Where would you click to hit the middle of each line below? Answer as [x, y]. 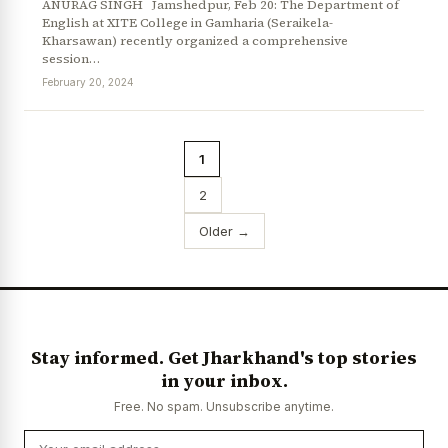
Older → [224, 231]
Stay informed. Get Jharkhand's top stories [224, 357]
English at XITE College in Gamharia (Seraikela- [187, 23]
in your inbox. [224, 380]
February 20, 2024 [88, 82]
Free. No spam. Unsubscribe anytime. [224, 406]
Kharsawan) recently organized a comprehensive [195, 41]
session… [71, 59]
